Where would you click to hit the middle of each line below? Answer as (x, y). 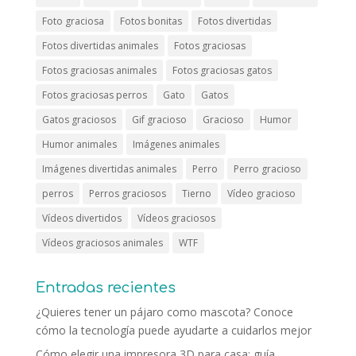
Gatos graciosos (79, 119)
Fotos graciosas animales (99, 70)
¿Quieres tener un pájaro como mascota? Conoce (164, 311)
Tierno (196, 193)
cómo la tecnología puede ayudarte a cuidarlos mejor (173, 330)
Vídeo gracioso (261, 193)
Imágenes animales (176, 144)
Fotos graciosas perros (94, 95)
